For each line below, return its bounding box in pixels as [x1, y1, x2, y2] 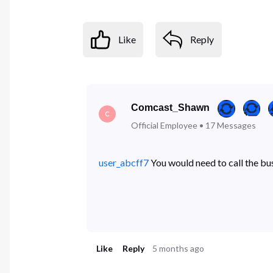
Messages [217, 119, 257, 130]
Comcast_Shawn [131, 102, 210, 113]
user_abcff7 [98, 156, 149, 168]
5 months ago [152, 243, 205, 254]
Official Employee [131, 119, 198, 130]
